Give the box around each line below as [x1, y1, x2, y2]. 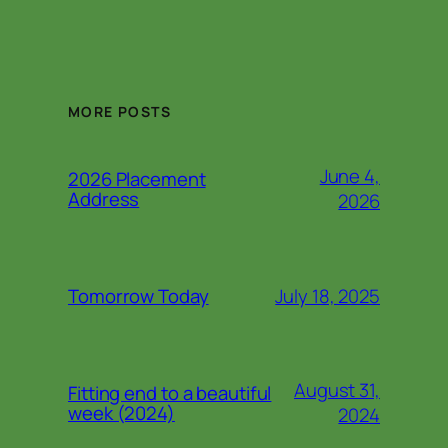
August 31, [293, 377, 380, 404]
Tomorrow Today [68, 283, 209, 310]
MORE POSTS [68, 102, 171, 122]
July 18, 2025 [275, 282, 380, 309]
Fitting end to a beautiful [68, 380, 272, 407]
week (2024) [68, 400, 175, 427]
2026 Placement [68, 166, 206, 193]
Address [68, 186, 140, 213]
